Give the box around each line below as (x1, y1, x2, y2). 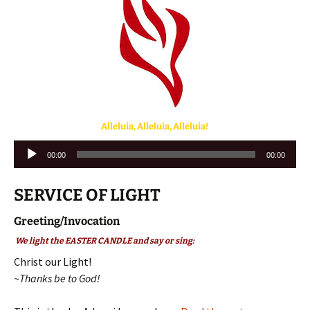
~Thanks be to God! (14, 271, 100, 286)
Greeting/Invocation (14, 215, 120, 228)
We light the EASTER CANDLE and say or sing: (14, 236, 194, 246)
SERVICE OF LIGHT (14, 185, 161, 206)
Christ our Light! (14, 255, 91, 269)
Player (13, 158, 44, 172)
